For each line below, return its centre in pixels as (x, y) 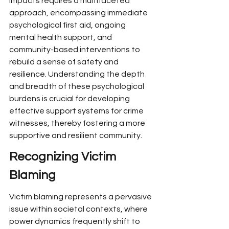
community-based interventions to (75, 50)
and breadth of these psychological (77, 86)
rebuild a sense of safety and (65, 62)
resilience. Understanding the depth (78, 74)
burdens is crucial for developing (70, 99)
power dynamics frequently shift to (75, 221)
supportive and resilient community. (76, 135)
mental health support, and (61, 37)
